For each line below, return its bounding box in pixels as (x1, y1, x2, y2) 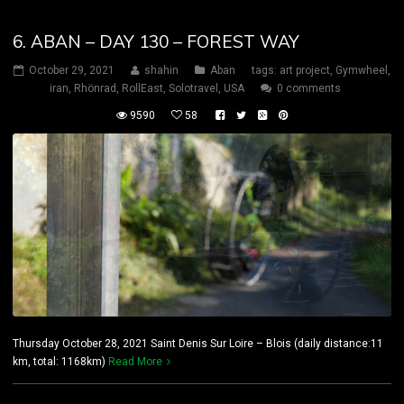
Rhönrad (74, 82, 116, 96)
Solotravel (169, 82, 218, 96)
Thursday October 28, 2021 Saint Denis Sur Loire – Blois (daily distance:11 (13, 336, 383, 350)
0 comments (277, 82, 341, 96)
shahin (144, 64, 179, 78)
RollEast (122, 82, 163, 96)
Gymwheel (335, 64, 388, 78)
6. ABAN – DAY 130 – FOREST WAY (13, 31, 299, 53)
